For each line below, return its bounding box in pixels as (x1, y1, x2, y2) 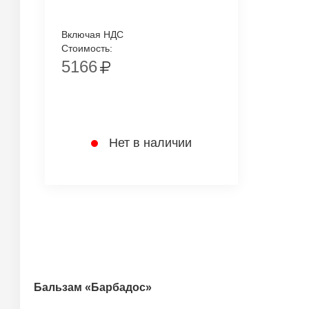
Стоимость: (61, 43, 112, 54)
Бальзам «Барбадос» (34, 281, 152, 293)
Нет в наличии (108, 136, 192, 150)
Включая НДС (61, 29, 123, 40)
